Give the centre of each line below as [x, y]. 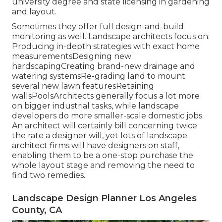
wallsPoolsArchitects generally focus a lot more [106, 96]
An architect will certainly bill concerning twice [105, 125]
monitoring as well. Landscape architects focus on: [111, 36]
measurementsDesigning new [72, 56]
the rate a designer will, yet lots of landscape [100, 135]
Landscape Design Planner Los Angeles [104, 198]
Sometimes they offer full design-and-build [98, 26]
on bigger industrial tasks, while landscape [95, 106]
